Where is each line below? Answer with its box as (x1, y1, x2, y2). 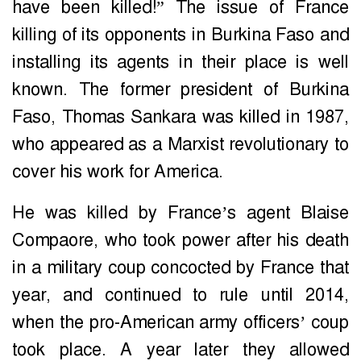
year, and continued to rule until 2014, (12, 284, 349, 307)
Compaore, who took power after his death (12, 229, 349, 252)
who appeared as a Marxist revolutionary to (12, 133, 349, 156)
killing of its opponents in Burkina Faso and (12, 23, 349, 47)
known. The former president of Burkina (12, 78, 349, 102)
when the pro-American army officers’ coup (12, 311, 349, 334)
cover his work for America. (12, 160, 223, 184)
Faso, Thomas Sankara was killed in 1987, (12, 106, 349, 129)
